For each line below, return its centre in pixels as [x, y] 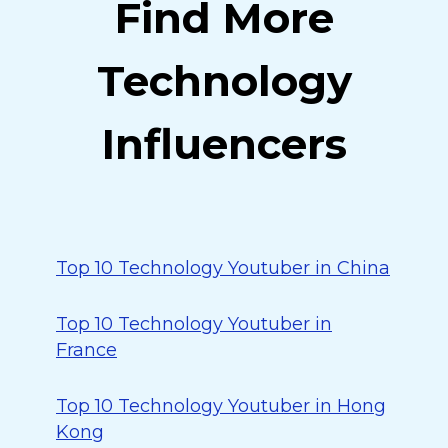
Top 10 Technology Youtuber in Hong [221, 406]
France [86, 350]
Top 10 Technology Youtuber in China [223, 268]
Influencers [224, 144]
